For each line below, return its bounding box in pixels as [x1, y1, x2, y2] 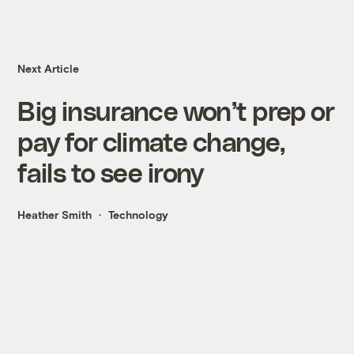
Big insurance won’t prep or [17, 95, 334, 126]
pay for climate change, [17, 126, 285, 157]
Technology [108, 208, 169, 222]
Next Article [17, 62, 80, 76]
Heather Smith [17, 208, 92, 222]
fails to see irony [17, 156, 204, 188]
